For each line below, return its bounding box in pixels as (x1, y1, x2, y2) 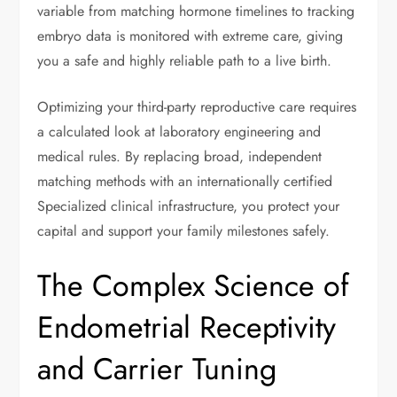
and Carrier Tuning (37, 347, 277, 392)
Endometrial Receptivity (37, 306, 337, 350)
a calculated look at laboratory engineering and (37, 121, 322, 143)
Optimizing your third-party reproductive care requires (37, 97, 357, 118)
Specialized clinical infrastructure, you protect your (37, 196, 340, 217)
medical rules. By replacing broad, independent (37, 146, 323, 167)
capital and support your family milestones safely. (37, 221, 331, 242)
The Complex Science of (37, 264, 350, 308)
